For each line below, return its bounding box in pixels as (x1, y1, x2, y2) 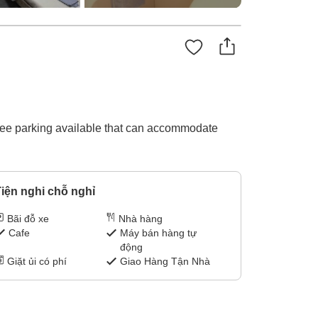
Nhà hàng (119, 213, 163, 225)
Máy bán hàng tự (120, 227, 197, 239)
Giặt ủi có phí (6, 256, 67, 268)
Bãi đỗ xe (6, 213, 49, 225)
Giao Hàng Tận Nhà (120, 256, 211, 268)
